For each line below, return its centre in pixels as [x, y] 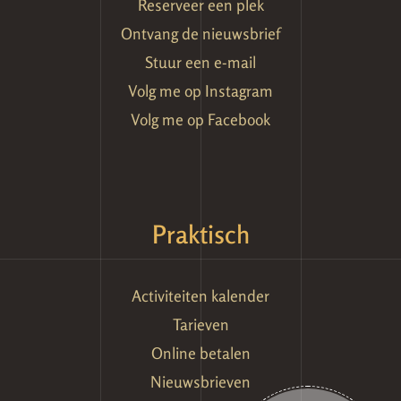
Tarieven [200, 325]
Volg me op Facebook [200, 120]
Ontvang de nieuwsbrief [200, 34]
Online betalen [200, 354]
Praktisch [200, 235]
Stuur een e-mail [200, 63]
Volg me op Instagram [200, 91]
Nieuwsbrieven [200, 382]
